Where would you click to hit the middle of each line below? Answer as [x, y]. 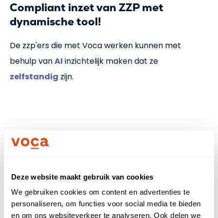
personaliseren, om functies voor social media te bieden [106, 204]
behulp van [32, 61]
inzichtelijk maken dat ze [110, 61]
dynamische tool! [55, 22]
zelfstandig [34, 76]
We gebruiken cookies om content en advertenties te [100, 192]
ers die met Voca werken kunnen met [109, 45]
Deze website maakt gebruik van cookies [82, 177]
